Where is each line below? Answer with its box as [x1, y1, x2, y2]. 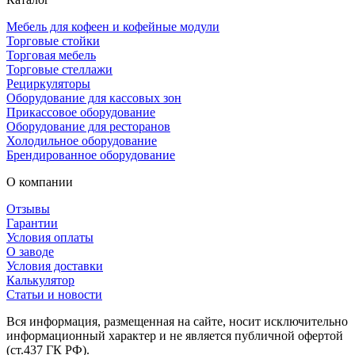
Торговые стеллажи [6, 62, 113, 76]
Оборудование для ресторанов [6, 119, 170, 133]
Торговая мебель [6, 48, 96, 62]
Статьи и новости [6, 287, 102, 301]
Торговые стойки [6, 33, 100, 48]
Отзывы [6, 201, 50, 216]
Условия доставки [6, 258, 103, 273]
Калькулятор [6, 273, 74, 287]
